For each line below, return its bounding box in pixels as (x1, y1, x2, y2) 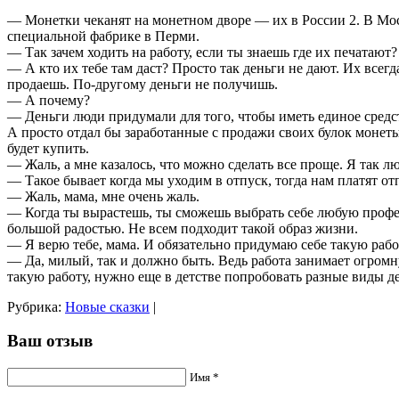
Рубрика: (7, 298, 65, 314)
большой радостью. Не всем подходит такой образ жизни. (7, 220, 358, 236)
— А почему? (7, 92, 90, 108)
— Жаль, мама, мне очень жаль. (7, 188, 199, 204)
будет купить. (7, 140, 89, 156)
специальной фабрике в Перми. (7, 28, 199, 44)
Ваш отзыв (7, 331, 93, 351)
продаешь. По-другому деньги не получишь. (7, 76, 278, 92)
